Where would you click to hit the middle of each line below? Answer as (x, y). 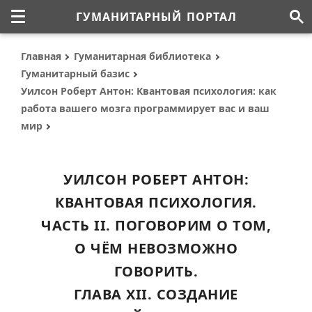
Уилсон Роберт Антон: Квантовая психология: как (149, 91)
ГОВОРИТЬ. (156, 271)
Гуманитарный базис (75, 73)
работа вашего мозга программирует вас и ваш (145, 108)
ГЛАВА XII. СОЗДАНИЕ (156, 294)
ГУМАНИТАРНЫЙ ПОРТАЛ (156, 17)
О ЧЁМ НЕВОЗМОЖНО (156, 248)
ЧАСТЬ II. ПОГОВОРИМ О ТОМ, (156, 225)
